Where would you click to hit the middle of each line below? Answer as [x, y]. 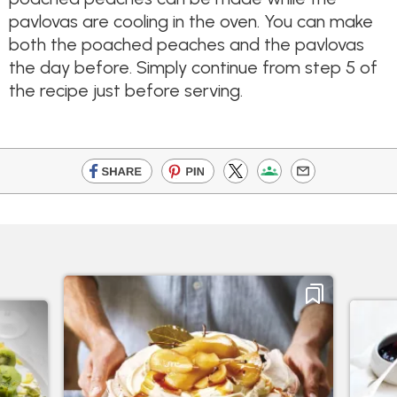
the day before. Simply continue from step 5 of [193, 67]
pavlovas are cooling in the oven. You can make [191, 21]
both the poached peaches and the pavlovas [187, 44]
